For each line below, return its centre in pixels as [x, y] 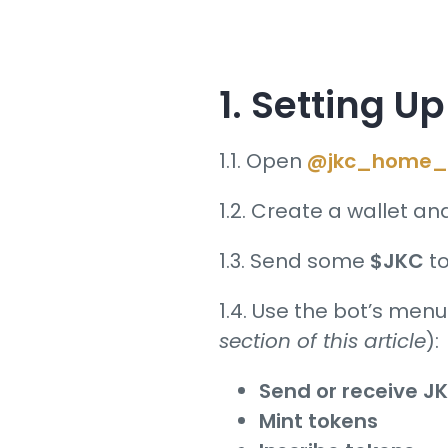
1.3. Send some [295, 261]
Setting [314, 104]
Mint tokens [319, 421]
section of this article [323, 341]
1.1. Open [263, 161]
